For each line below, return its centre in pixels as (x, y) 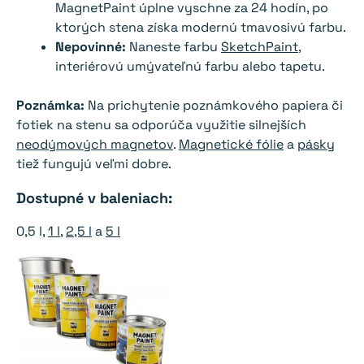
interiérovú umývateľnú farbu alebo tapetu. (190, 66)
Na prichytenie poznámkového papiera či (215, 105)
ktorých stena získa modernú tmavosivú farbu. (201, 27)
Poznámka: (52, 105)
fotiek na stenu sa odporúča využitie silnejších (161, 124)
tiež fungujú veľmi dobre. (94, 163)
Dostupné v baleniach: (94, 197)
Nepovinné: (92, 46)
